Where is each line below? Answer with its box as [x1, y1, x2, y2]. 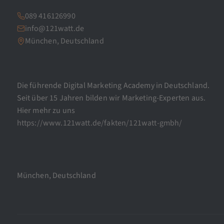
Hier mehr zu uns [16, 104, 75, 116]
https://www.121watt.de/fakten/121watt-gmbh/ [16, 117, 182, 128]
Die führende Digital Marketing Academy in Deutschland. [16, 79, 210, 91]
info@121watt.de [24, 22, 84, 34]
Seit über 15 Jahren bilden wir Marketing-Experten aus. [16, 92, 206, 103]
